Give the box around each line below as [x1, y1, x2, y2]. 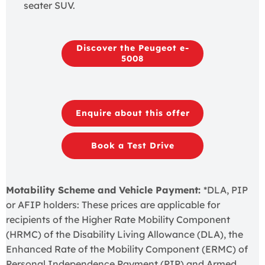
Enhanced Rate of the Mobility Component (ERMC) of [6, 243, 248, 255]
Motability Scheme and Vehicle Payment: [6, 183, 203, 196]
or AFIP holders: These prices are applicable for [6, 198, 220, 211]
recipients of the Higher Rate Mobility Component [6, 213, 230, 225]
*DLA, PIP [203, 183, 248, 196]
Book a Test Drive [91, 140, 174, 151]
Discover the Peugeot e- [76, 43, 189, 54]
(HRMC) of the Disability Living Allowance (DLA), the [6, 228, 243, 240]
